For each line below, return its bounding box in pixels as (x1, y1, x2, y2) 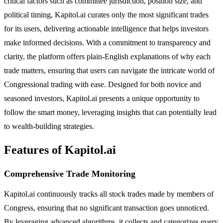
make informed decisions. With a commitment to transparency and (4, 38, 211, 47)
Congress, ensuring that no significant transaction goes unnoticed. (4, 203, 209, 212)
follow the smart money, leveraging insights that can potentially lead (4, 108, 217, 116)
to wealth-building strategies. (4, 121, 94, 130)
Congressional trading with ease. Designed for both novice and (4, 80, 201, 89)
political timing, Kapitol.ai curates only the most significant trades (4, 10, 209, 19)
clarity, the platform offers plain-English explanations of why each (4, 52, 211, 61)
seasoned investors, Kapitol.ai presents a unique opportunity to (4, 94, 200, 103)
